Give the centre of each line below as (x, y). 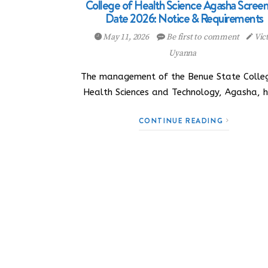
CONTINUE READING (182, 121)
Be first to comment (203, 37)
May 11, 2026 (126, 37)
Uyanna (182, 53)
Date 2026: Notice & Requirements (184, 19)
